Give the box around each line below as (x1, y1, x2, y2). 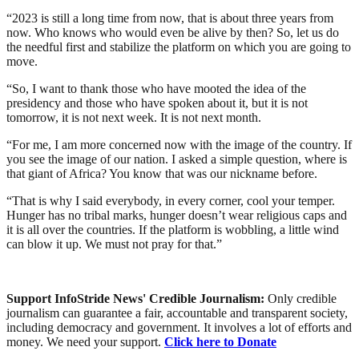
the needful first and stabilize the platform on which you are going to (6, 39, 351, 54)
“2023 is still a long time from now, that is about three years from (6, 10, 333, 25)
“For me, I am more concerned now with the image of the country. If (6, 137, 352, 151)
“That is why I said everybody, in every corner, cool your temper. (6, 193, 335, 208)
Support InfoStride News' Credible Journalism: (6, 291, 268, 305)
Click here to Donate (164, 334, 276, 349)
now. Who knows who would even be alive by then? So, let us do (6, 25, 339, 39)
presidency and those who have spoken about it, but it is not (6, 95, 308, 110)
